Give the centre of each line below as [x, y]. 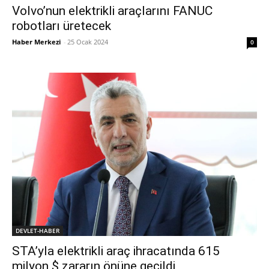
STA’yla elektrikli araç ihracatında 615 [116, 251]
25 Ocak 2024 [88, 42]
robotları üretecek [63, 26]
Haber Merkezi [36, 42]
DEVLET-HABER [38, 231]
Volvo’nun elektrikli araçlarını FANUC [112, 11]
